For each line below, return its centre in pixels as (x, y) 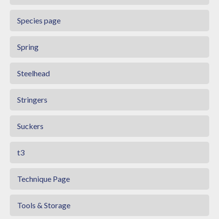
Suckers (30, 126)
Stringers (32, 99)
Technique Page (44, 178)
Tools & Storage (44, 205)
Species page (39, 20)
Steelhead (33, 73)
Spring (28, 46)
